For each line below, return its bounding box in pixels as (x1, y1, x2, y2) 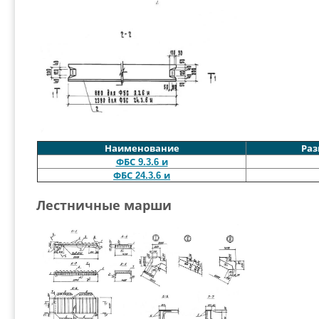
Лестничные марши (36, 199, 172, 213)
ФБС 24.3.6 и (113, 170, 170, 181)
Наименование (104, 143, 179, 154)
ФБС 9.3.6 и (115, 157, 168, 167)
